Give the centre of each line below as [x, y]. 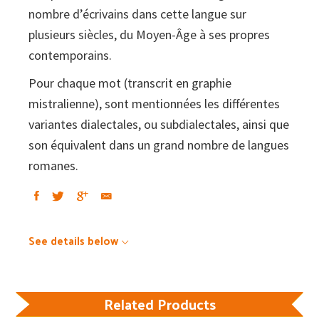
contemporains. [70, 56]
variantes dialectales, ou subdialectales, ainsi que [159, 125]
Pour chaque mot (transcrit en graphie [130, 83]
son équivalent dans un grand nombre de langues [159, 145]
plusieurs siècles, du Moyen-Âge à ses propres [149, 35]
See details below [73, 241]
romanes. [53, 166]
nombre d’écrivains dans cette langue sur [137, 14]
